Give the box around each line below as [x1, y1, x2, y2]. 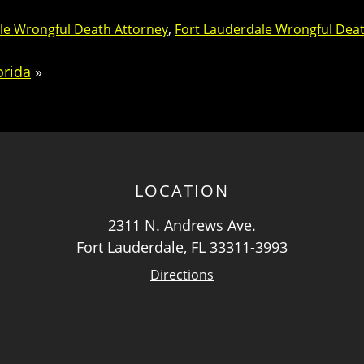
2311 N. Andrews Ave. [108, 215, 256, 236]
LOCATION [135, 180, 229, 202]
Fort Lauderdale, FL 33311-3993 [76, 237, 288, 258]
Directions [150, 266, 214, 284]
